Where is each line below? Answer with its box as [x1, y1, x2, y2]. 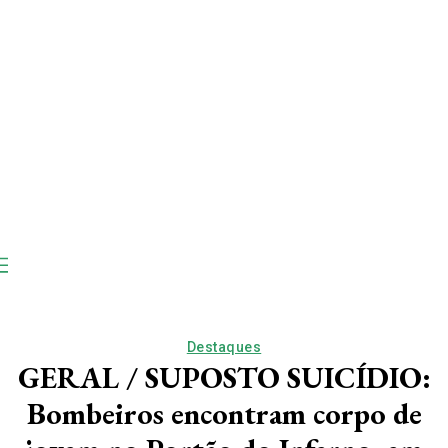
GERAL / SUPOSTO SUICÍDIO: [17, 357, 431, 397]
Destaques [186, 338, 262, 355]
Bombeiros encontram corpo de [26, 393, 422, 433]
